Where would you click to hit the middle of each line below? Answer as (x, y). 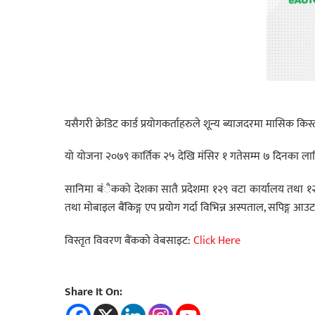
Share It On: (94, 292)
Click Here (217, 241)
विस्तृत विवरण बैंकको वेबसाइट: (129, 241)
